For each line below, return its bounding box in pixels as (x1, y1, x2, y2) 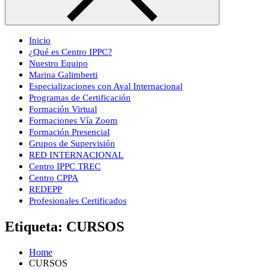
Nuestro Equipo (29, 58, 88, 68)
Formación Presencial (29, 127, 110, 137)
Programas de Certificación (29, 93, 131, 102)
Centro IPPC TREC (29, 162, 101, 171)
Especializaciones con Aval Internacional (29, 81, 183, 91)
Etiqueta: (5, 218, 66, 234)
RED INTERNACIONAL (29, 150, 124, 160)
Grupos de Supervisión (29, 139, 115, 148)
